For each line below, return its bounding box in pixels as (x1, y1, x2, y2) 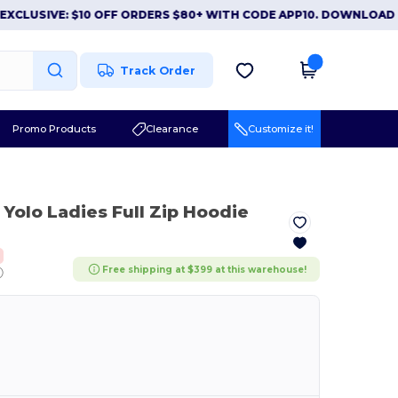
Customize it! (248, 122, 314, 135)
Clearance (145, 122, 198, 135)
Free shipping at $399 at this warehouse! (102, 263, 307, 275)
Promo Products (12, 122, 96, 135)
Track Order (120, 63, 196, 77)
